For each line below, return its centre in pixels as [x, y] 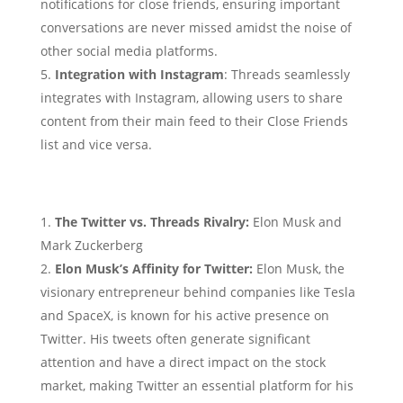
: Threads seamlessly [287, 74]
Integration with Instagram [139, 74]
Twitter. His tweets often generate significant [175, 338]
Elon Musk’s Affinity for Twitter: [153, 268]
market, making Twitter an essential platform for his [197, 385]
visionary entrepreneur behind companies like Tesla [197, 291]
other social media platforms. [129, 50]
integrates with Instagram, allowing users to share [191, 97]
